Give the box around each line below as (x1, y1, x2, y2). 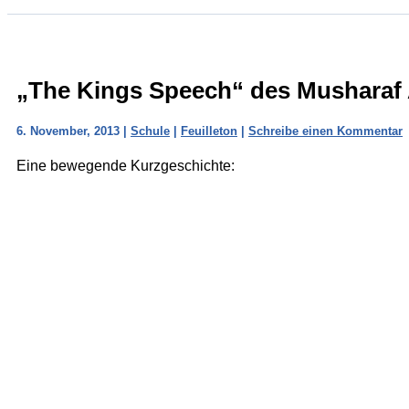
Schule (131, 123, 170, 138)
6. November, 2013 (16, 123, 123, 138)
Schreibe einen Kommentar (248, 123, 403, 138)
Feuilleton (181, 123, 237, 138)
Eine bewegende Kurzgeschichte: (16, 157, 235, 173)
